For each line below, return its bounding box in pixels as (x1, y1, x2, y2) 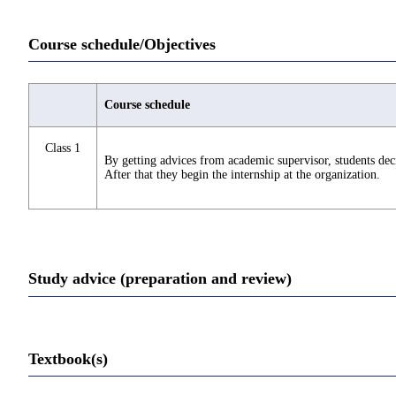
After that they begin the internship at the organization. (104, 168, 380, 182)
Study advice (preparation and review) (28, 270, 292, 288)
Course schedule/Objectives (28, 34, 216, 53)
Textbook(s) (28, 349, 108, 368)
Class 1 (45, 141, 80, 156)
